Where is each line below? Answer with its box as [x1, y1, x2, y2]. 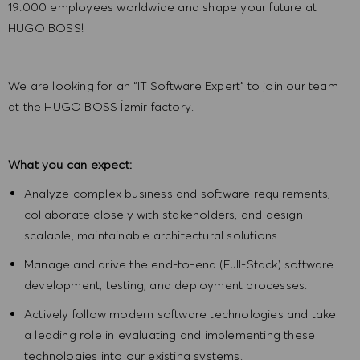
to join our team [243, 78, 338, 94]
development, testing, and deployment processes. [24, 277, 308, 293]
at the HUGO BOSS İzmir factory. [8, 99, 194, 115]
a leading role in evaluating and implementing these [24, 327, 316, 343]
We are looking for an [8, 78, 134, 94]
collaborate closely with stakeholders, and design [24, 207, 303, 223]
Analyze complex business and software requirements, [24, 186, 331, 202]
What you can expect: [8, 157, 132, 173]
